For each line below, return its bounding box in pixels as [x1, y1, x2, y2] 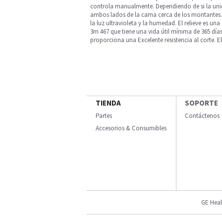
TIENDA [96, 98, 121, 108]
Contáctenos [185, 111, 220, 120]
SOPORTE [185, 98, 218, 108]
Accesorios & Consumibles [96, 124, 166, 132]
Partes [96, 111, 112, 120]
